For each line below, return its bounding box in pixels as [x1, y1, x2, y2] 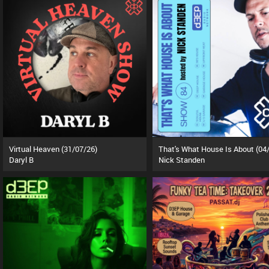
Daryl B [9, 154, 34, 165]
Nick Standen [158, 154, 205, 165]
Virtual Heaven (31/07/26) [9, 143, 97, 154]
